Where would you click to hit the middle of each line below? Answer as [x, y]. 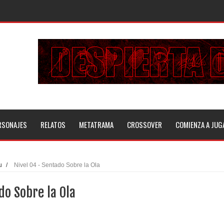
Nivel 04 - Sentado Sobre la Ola [57, 164]
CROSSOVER [144, 124]
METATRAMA [96, 124]
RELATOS [53, 124]
